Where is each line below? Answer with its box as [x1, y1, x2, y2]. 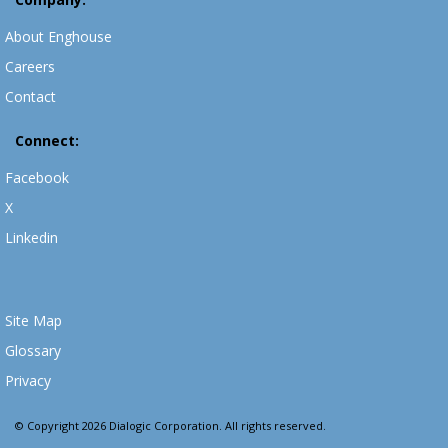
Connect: [15, 131, 79, 151]
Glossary [5, 341, 61, 361]
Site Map [5, 311, 62, 331]
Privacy [5, 371, 51, 391]
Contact [5, 87, 56, 107]
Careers [5, 57, 55, 77]
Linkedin [5, 228, 58, 248]
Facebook [5, 168, 69, 188]
